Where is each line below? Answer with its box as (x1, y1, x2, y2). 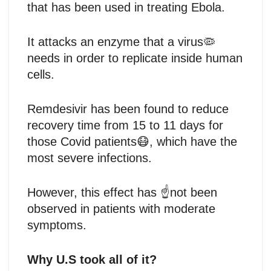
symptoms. (27, 218, 87, 232)
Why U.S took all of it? (27, 252, 157, 266)
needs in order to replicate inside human (27, 51, 243, 65)
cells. (27, 67, 54, 81)
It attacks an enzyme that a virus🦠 (27, 34, 215, 48)
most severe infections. (27, 151, 152, 165)
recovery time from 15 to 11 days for (27, 118, 223, 132)
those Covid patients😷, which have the (27, 134, 237, 148)
